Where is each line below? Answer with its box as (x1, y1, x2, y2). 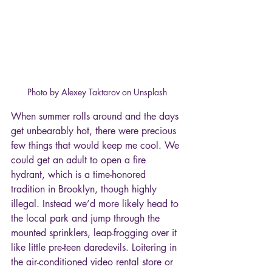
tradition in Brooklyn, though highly (11, 182, 160, 195)
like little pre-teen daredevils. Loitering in (11, 240, 180, 254)
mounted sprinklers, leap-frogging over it (11, 226, 180, 239)
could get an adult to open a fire (11, 153, 149, 166)
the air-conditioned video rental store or (11, 255, 176, 268)
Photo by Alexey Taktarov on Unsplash (27, 86, 167, 98)
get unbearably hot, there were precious (11, 124, 179, 137)
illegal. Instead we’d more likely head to (11, 197, 182, 210)
